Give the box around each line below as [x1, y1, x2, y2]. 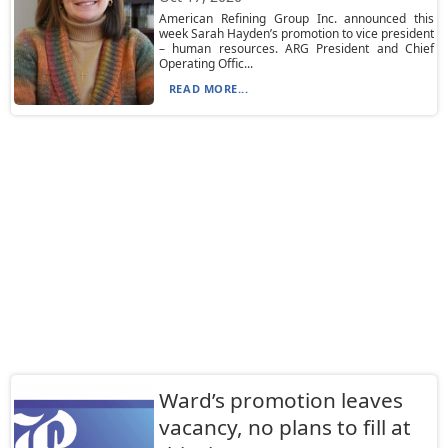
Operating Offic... [158, 55, 253, 72]
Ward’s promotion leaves [158, 386, 403, 414]
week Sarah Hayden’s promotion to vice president [158, 25, 435, 42]
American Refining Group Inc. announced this [158, 10, 435, 27]
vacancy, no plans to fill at [158, 413, 411, 441]
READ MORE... [168, 81, 249, 96]
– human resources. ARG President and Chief [158, 40, 435, 57]
